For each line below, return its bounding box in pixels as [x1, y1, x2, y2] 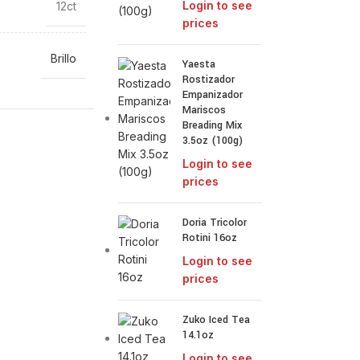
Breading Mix [182, 118, 243, 133]
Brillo [50, 51, 76, 65]
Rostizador [182, 72, 235, 87]
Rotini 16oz [182, 231, 238, 245]
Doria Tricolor [182, 215, 247, 230]
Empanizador [182, 88, 243, 102]
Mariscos [182, 103, 227, 117]
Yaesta [182, 57, 216, 72]
